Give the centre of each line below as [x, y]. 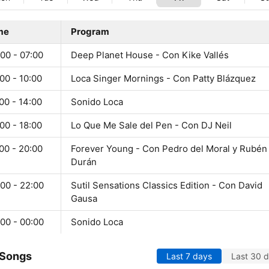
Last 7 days [189, 256]
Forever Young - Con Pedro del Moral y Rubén [169, 149]
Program [90, 32]
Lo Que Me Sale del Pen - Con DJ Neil [151, 125]
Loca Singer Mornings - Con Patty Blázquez [163, 79]
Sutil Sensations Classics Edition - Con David [167, 186]
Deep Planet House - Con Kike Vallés [150, 55]
